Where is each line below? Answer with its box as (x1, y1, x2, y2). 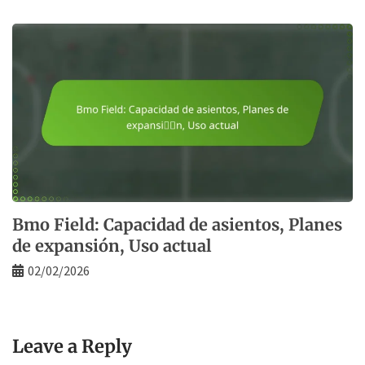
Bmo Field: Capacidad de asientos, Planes (12, 214, 342, 235)
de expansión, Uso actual (12, 235, 212, 257)
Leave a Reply (12, 335, 132, 358)
